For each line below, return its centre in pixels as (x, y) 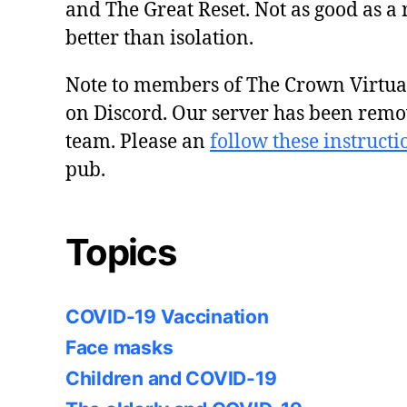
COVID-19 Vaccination (167, 316)
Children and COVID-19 (171, 378)
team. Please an (138, 142)
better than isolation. (159, 38)
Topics (121, 252)
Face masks (119, 347)
